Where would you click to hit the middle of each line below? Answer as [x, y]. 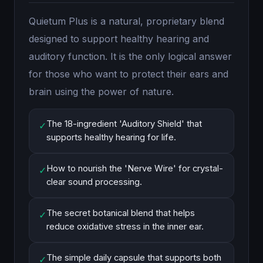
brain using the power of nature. [101, 92]
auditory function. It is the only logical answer [130, 56]
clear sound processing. [94, 182]
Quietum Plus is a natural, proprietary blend [127, 21]
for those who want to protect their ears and [129, 74]
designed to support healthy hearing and [119, 39]
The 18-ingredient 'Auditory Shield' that [124, 124]
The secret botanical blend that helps [121, 213]
